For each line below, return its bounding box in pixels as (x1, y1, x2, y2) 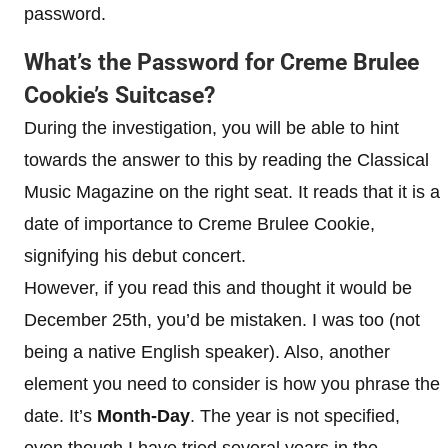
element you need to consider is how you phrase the (24, 373, 440, 394)
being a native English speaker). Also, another (24, 341, 390, 362)
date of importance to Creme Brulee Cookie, (24, 213, 375, 234)
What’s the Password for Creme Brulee (24, 48, 419, 76)
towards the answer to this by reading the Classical (24, 149, 429, 170)
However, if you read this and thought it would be (24, 277, 412, 298)
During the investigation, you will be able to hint (24, 117, 399, 138)
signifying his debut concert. (24, 245, 246, 266)
